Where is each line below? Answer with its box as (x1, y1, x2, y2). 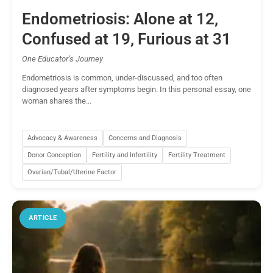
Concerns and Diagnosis (108, 133, 182, 142)
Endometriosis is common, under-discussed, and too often (22, 73, 222, 82)
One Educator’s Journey (22, 54, 103, 64)
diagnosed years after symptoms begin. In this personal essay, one (22, 84, 251, 94)
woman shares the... (22, 96, 91, 105)
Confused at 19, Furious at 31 (22, 30, 231, 49)
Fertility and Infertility (92, 151, 157, 159)
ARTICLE (29, 213, 57, 222)
